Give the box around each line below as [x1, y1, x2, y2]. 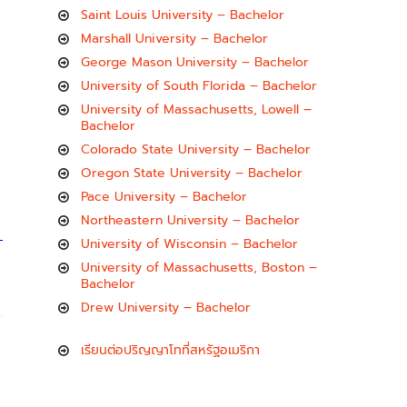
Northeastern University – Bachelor [81, 211, 300, 230]
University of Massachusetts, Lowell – [81, 100, 312, 119]
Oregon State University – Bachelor [81, 164, 303, 183]
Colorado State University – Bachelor [81, 140, 311, 159]
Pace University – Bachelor [81, 187, 247, 206]
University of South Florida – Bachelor [81, 76, 317, 95]
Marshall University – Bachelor [81, 29, 268, 48]
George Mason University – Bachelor [81, 53, 309, 72]
